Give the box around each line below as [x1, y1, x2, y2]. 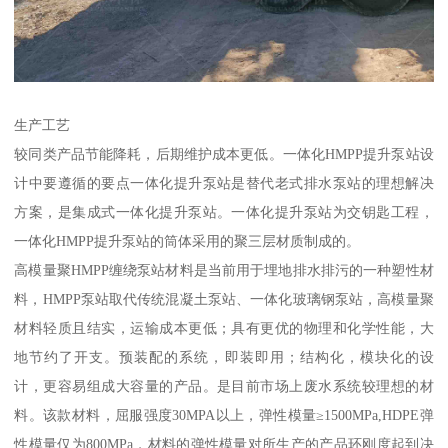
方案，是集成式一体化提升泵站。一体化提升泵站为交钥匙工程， [14, 203, 434, 220]
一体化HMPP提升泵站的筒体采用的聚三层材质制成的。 [14, 232, 361, 249]
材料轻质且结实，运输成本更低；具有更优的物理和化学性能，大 [14, 319, 434, 336]
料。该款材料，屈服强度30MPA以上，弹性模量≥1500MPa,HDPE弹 [14, 406, 434, 423]
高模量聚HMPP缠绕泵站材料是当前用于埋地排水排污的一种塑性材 [14, 261, 434, 278]
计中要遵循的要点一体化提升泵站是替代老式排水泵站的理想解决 [14, 174, 434, 191]
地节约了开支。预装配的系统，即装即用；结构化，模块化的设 [14, 348, 434, 365]
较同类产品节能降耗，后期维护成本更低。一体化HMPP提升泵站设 [14, 145, 434, 162]
